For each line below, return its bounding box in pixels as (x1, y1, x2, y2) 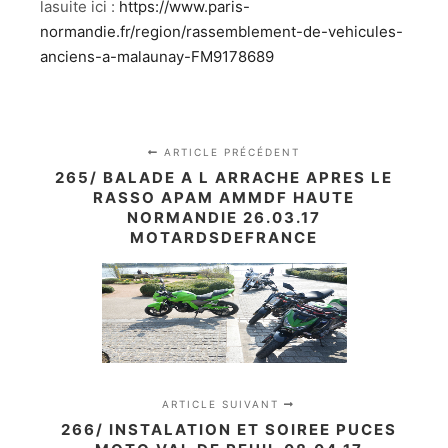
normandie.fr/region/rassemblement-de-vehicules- (40, 21, 403, 41)
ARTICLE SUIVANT (162, 398, 285, 411)
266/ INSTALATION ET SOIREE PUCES (60, 420, 397, 440)
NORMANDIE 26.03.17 (127, 208, 321, 228)
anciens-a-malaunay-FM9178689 (40, 46, 274, 66)
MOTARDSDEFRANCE (130, 228, 318, 248)
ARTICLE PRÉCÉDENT (159, 146, 300, 159)
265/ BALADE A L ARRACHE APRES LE (55, 168, 393, 188)
